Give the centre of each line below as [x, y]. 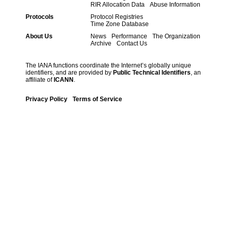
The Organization [176, 36]
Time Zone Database [120, 24]
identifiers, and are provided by [69, 72]
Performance [129, 36]
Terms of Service [97, 99]
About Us [39, 36]
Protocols [40, 17]
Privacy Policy [47, 99]
